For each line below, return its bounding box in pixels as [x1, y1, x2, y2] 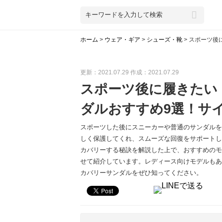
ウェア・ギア [105, 36, 140, 43]
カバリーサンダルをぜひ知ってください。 [80, 169, 203, 176]
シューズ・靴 [147, 36, 182, 43]
